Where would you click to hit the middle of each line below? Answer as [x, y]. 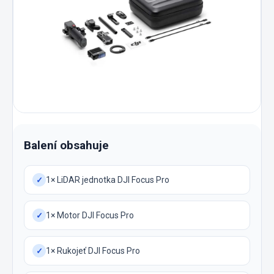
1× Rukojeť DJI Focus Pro [93, 250]
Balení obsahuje [66, 146]
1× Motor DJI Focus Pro [90, 215]
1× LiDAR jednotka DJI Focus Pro [108, 180]
